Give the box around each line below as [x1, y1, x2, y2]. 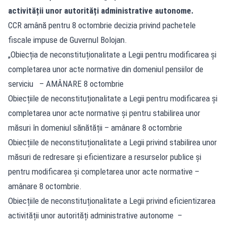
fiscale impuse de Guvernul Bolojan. [8, 34, 127, 45]
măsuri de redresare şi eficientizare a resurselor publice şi [8, 151, 201, 162]
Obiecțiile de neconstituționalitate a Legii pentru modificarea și [8, 93, 217, 103]
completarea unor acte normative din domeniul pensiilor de [8, 64, 203, 74]
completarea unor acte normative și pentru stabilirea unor [8, 107, 200, 118]
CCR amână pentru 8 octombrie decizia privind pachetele [8, 20, 196, 30]
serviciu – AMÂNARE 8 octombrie [8, 78, 124, 89]
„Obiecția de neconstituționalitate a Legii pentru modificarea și [8, 49, 216, 60]
